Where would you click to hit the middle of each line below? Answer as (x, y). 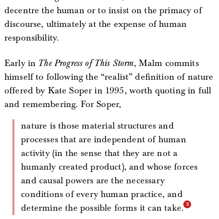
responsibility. (32, 38)
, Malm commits (166, 63)
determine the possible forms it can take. (102, 208)
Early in (21, 63)
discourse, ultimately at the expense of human (96, 24)
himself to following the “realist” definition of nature (109, 77)
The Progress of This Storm (86, 63)
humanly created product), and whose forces (109, 167)
